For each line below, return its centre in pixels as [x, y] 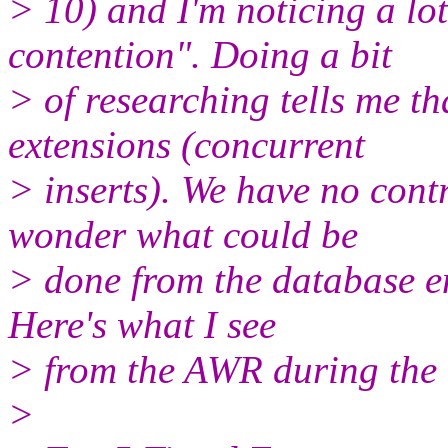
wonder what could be [183, 234]
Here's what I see [142, 324]
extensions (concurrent [186, 144]
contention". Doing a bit [200, 54]
